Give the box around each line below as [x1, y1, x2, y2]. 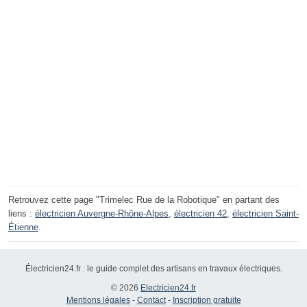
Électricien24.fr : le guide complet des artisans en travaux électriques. [25, 263, 282, 273]
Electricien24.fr [140, 282, 196, 293]
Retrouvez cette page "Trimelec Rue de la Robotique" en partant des [8, 194, 280, 205]
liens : [8, 208, 35, 219]
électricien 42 [174, 208, 227, 219]
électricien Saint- [232, 208, 299, 219]
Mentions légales [66, 295, 130, 305]
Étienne [8, 221, 38, 232]
